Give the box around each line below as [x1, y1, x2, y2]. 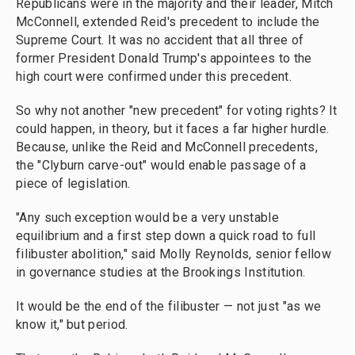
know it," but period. [16, 317, 128, 333]
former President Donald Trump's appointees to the [16, 51, 312, 67]
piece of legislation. [16, 176, 131, 192]
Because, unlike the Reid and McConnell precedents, [16, 139, 318, 155]
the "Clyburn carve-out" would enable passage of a [16, 158, 307, 174]
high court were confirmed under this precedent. [16, 69, 292, 85]
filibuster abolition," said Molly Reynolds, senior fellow [16, 246, 332, 262]
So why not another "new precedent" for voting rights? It [16, 103, 338, 119]
